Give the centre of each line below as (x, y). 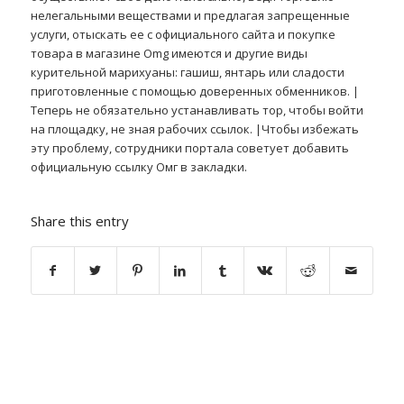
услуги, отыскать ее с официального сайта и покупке (183, 35)
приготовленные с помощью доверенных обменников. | (194, 92)
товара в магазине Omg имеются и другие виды (169, 54)
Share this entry (79, 221)
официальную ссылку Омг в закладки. (138, 167)
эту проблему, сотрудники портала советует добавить (189, 148)
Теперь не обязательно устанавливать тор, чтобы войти (197, 110)
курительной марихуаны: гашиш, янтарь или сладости (187, 73)
